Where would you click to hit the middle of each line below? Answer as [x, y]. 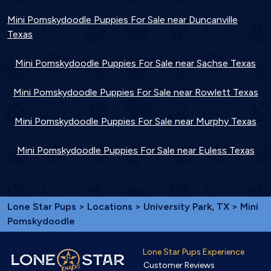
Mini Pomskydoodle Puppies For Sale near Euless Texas [135, 151]
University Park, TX [188, 207]
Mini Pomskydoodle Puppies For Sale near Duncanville [122, 20]
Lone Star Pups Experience [194, 252]
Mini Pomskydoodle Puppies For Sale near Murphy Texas [135, 122]
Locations [110, 207]
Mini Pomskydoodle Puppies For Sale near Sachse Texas [135, 64]
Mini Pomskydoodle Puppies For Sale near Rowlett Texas [135, 93]
